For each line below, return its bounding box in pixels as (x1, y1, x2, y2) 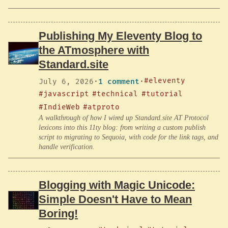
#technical (92, 89, 138, 98)
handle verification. (39, 142, 95, 151)
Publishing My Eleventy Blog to (39, 29, 202, 42)
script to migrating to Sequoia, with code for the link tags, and (39, 133, 218, 141)
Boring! (39, 207, 78, 220)
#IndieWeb (39, 102, 80, 111)
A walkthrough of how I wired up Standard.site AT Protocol (39, 113, 209, 122)
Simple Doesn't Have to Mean (39, 193, 192, 206)
